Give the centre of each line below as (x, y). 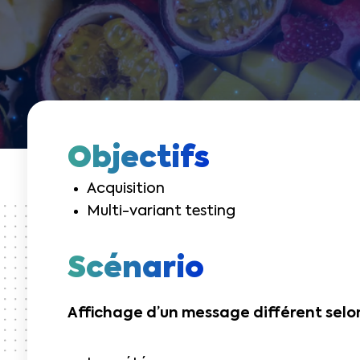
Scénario (136, 269)
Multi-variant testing (161, 211)
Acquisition (126, 189)
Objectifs (139, 159)
